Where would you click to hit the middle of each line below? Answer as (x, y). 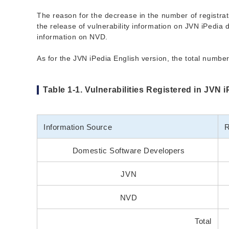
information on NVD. (72, 37)
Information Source (78, 127)
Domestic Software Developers (128, 151)
